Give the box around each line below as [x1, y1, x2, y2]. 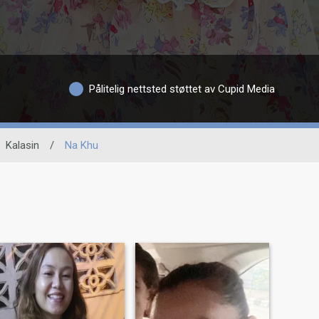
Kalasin [5, 139, 39, 152]
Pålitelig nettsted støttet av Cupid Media [88, 82, 275, 95]
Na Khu [64, 139, 98, 152]
